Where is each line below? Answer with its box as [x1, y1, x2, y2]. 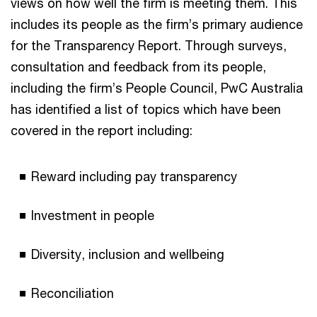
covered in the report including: [11, 122, 192, 138]
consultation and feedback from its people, [11, 58, 266, 74]
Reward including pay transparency [31, 168, 237, 184]
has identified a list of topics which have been [11, 100, 281, 117]
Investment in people [31, 207, 154, 223]
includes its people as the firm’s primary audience [11, 16, 303, 32]
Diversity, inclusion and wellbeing [31, 246, 224, 262]
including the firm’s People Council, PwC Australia [11, 79, 303, 96]
